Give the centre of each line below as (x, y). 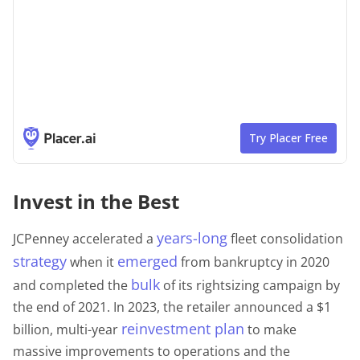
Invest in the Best (96, 201)
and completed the (72, 285)
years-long (192, 237)
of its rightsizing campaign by (250, 285)
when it (92, 262)
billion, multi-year (67, 329)
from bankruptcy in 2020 (254, 262)
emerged (147, 261)
